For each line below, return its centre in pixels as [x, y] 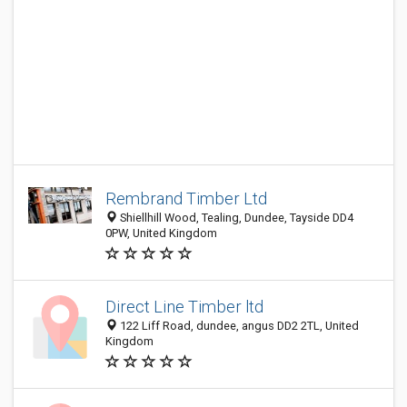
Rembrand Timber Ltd [186, 199]
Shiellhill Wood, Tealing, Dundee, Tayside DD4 [235, 218]
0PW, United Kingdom [161, 233]
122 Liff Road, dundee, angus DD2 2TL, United [238, 326]
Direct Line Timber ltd [184, 307]
